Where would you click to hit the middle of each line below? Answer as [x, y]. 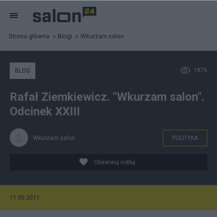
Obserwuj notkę [115, 162]
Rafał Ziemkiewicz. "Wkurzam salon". [107, 97]
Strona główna [29, 36]
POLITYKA [185, 138]
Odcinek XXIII [45, 111]
